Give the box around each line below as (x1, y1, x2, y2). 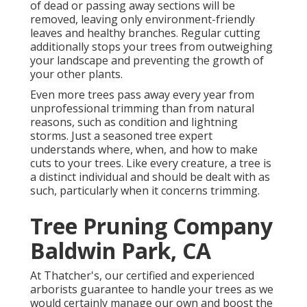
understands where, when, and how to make (30, 142, 258, 158)
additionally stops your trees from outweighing (30, 39, 273, 55)
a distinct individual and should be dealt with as (30, 169, 270, 185)
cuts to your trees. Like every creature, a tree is (30, 156, 271, 171)
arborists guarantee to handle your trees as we (30, 282, 273, 297)
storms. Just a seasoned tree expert (30, 128, 212, 144)
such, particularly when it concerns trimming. (30, 183, 260, 199)
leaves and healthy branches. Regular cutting (30, 25, 260, 41)
